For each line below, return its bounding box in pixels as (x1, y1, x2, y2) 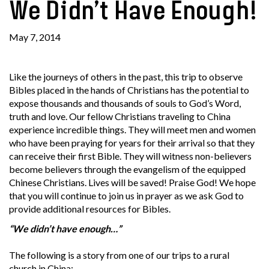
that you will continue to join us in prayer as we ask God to (9, 190, 244, 201)
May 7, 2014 (9, 31, 61, 43)
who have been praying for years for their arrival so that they (9, 137, 255, 148)
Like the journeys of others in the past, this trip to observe (9, 71, 243, 82)
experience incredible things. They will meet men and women (9, 124, 256, 135)
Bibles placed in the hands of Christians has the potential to (9, 84, 249, 95)
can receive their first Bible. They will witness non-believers (9, 150, 252, 162)
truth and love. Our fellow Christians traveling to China (9, 110, 231, 122)
